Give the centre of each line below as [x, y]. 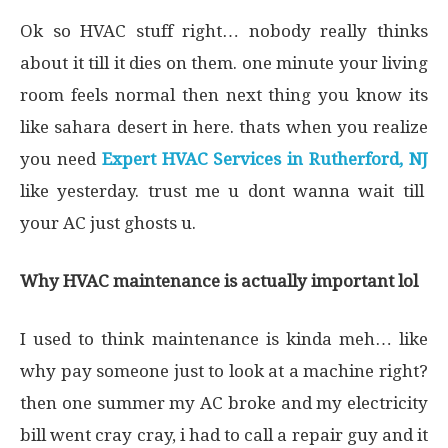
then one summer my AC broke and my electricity [224, 403]
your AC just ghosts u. [108, 223]
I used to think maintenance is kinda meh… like [224, 339]
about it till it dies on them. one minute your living [224, 63]
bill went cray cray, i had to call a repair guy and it [224, 435]
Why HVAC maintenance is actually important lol [219, 281]
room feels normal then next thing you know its [224, 95]
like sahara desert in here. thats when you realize [224, 127]
